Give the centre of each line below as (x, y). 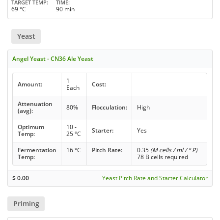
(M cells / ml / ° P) (174, 150)
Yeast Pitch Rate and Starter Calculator (155, 178)
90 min (65, 9)
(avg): (25, 110)
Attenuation (35, 104)
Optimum (31, 127)
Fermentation (37, 150)
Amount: (30, 84)
